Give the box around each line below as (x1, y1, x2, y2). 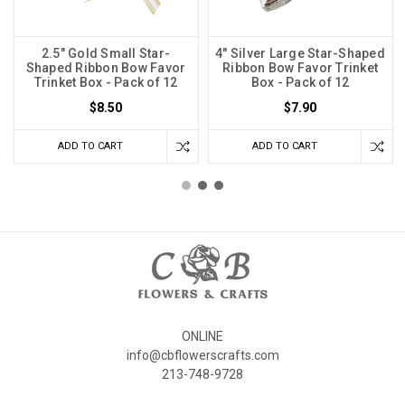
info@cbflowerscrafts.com (126, 347, 279, 363)
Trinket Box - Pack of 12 (33, 74, 178, 89)
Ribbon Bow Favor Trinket (222, 60, 379, 75)
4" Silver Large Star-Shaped (215, 45, 385, 61)
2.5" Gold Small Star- (41, 45, 171, 61)
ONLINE (182, 328, 223, 344)
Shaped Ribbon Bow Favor (25, 60, 186, 75)
